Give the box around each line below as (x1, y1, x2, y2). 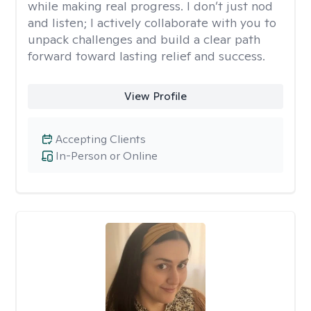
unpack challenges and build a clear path (28, 31, 260, 47)
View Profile (124, 89, 187, 103)
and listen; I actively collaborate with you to (28, 15, 276, 31)
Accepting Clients (56, 132, 146, 146)
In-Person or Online (56, 149, 158, 163)
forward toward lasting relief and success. (28, 48, 265, 64)
